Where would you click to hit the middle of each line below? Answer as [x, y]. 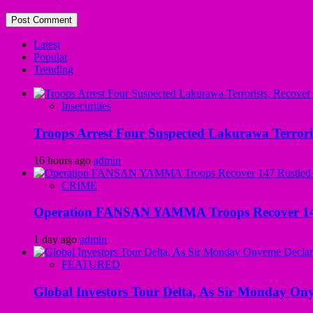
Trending [53, 70]
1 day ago [57, 240]
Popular [51, 57]
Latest [47, 45]
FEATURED [91, 265]
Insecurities [86, 106]
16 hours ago [64, 160]
